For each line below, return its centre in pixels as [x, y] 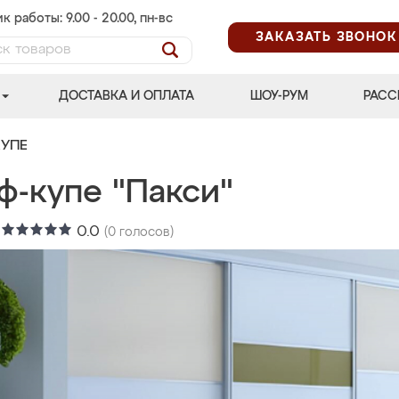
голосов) [145, 232]
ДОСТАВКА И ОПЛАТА [127, 96]
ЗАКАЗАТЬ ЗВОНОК [326, 37]
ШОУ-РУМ [279, 96]
